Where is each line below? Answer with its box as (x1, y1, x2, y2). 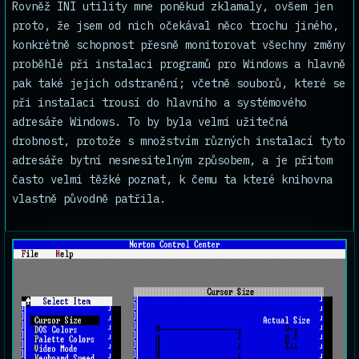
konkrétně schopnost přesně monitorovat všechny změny (12, 38, 345, 52)
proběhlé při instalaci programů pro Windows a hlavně (12, 57, 345, 71)
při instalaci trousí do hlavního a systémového (12, 95, 307, 110)
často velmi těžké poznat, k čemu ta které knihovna (12, 172, 333, 187)
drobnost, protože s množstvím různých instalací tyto (12, 134, 345, 148)
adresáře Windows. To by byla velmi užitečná (12, 115, 288, 129)
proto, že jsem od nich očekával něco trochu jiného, (12, 18, 339, 33)
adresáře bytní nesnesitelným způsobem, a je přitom (12, 153, 333, 167)
